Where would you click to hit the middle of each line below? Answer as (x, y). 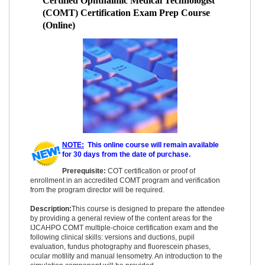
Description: (51, 209)
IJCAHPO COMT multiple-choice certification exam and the (124, 227)
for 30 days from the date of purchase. (126, 154)
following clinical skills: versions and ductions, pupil (112, 237)
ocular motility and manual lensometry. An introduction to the (126, 256)
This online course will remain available (151, 145)
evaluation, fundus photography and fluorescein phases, (120, 246)
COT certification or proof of (151, 171)
